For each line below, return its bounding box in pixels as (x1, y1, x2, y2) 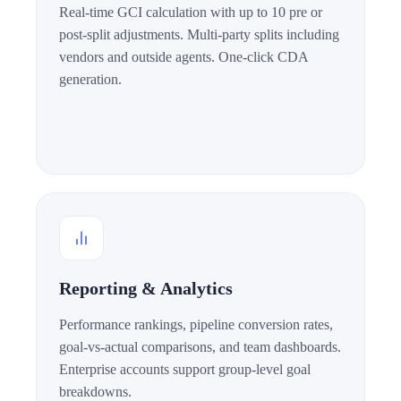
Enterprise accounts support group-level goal (59, 362, 311, 378)
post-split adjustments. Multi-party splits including (59, 27, 339, 43)
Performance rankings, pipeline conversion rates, (59, 317, 333, 333)
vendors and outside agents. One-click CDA (59, 49, 308, 65)
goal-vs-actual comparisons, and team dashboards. (59, 339, 341, 355)
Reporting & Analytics (59, 278, 233, 299)
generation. (59, 72, 122, 88)
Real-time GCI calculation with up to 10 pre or (59, 4, 322, 21)
